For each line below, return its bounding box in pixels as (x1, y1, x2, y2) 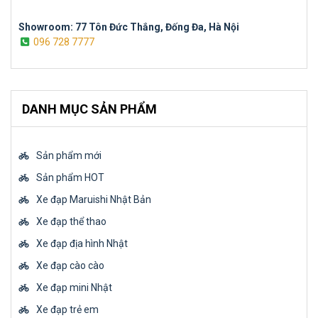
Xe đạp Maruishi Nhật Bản (36, 193, 151, 205)
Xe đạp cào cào (36, 259, 104, 271)
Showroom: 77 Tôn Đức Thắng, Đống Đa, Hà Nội (18, 21, 239, 33)
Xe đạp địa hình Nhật (36, 237, 128, 249)
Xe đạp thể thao (36, 215, 106, 227)
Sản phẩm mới (36, 149, 102, 161)
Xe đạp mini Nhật (36, 281, 112, 293)
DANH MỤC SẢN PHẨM (22, 101, 157, 116)
